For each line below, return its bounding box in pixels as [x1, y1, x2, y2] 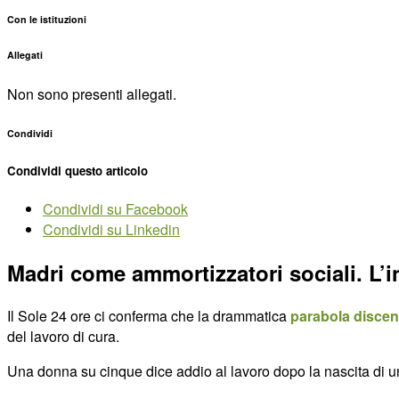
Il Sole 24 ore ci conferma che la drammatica [7, 305, 290, 326]
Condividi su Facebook [43, 198, 188, 219]
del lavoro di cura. [7, 325, 119, 346]
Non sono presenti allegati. [7, 83, 176, 104]
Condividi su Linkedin [43, 218, 180, 240]
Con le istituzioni [7, 12, 86, 26]
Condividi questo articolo [7, 161, 148, 179]
